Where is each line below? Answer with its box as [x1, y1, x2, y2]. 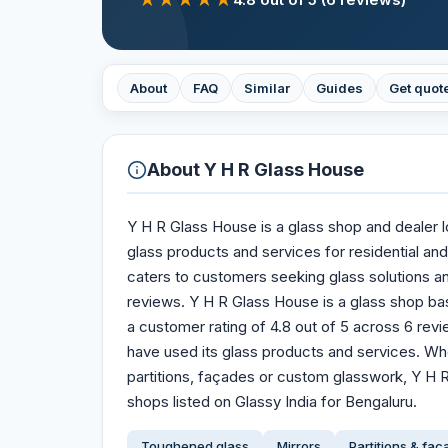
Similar [244, 80, 290, 96]
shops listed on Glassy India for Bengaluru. [127, 392, 417, 411]
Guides [316, 80, 363, 96]
